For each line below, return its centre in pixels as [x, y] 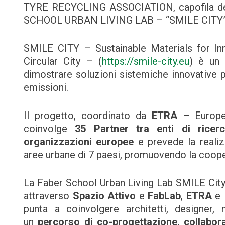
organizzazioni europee [79, 141]
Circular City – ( [63, 61]
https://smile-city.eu [146, 61]
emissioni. [46, 87]
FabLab [164, 196]
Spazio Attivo [104, 196]
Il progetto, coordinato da [88, 115]
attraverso [48, 196]
